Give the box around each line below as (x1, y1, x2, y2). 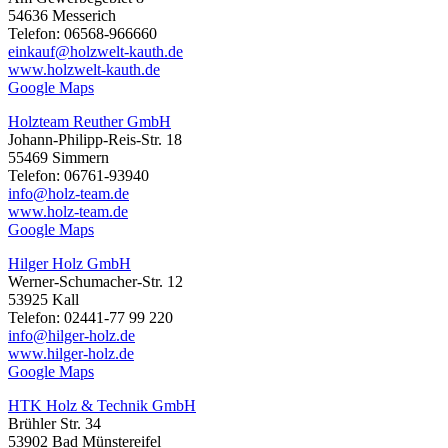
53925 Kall (8, 291, 79, 309)
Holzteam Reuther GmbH (8, 113, 171, 131)
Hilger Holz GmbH (8, 255, 131, 273)
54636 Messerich (8, 7, 116, 25)
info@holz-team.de (8, 185, 129, 203)
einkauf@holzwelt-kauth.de (8, 43, 183, 61)
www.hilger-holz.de (8, 345, 134, 363)
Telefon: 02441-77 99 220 (8, 309, 173, 327)
